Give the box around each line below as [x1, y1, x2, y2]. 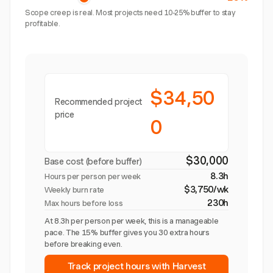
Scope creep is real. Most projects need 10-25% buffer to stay [25, 8, 235, 17]
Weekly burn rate [44, 185, 104, 194]
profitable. [25, 19, 60, 28]
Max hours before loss [44, 199, 123, 208]
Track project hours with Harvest [67, 261, 206, 272]
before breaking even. [44, 239, 122, 249]
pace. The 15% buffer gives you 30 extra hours [44, 228, 210, 237]
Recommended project [55, 97, 142, 107]
